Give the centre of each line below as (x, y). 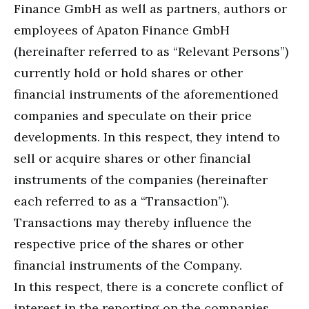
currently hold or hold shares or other (128, 72)
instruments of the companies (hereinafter (141, 179)
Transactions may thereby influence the (133, 222)
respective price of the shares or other (129, 243)
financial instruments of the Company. (128, 265)
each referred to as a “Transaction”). (121, 201)
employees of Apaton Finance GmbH (122, 30)
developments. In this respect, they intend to (147, 137)
